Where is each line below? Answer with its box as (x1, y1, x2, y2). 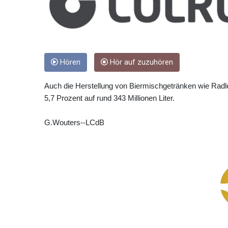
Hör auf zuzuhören (108, 58, 173, 67)
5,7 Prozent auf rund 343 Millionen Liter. (44, 94, 175, 103)
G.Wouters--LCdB (44, 118, 104, 127)
